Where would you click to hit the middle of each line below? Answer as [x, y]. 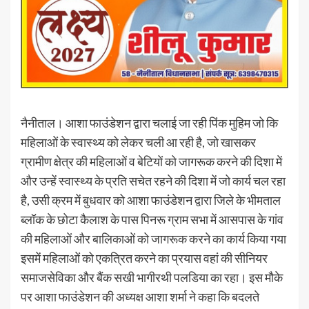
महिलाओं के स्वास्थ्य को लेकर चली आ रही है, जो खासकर [138, 142]
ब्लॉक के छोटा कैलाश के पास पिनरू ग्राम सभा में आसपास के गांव [152, 219]
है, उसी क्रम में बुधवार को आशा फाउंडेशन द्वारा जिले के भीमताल [151, 200]
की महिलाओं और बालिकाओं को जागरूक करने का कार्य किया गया [153, 238]
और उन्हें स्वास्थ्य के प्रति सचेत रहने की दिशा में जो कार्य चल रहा [153, 180]
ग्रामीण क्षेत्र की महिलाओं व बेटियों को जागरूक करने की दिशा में [151, 161]
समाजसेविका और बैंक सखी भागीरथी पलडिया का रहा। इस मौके [152, 277]
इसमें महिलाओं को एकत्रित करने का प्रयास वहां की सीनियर [144, 258]
